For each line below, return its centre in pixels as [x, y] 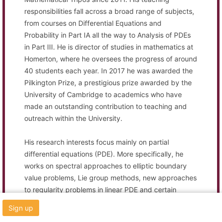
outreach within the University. [74, 118]
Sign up [21, 208]
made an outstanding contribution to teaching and [106, 106]
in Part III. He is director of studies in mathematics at [109, 47]
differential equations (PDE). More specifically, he [104, 154]
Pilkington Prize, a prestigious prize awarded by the [108, 82]
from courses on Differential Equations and [93, 23]
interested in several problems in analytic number [104, 213]
